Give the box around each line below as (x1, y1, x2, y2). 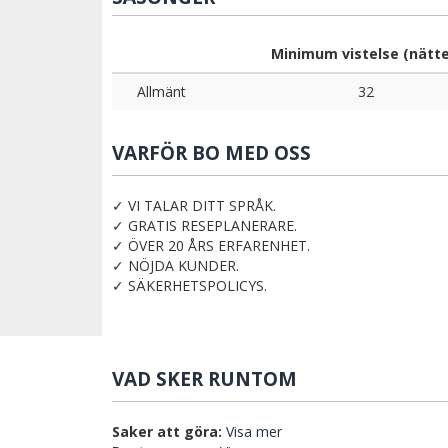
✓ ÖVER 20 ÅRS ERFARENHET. (112, 236, 310, 256)
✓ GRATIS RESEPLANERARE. (112, 216, 297, 236)
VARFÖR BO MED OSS (112, 140, 311, 167)
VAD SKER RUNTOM (112, 366, 297, 393)
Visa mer (226, 422, 282, 442)
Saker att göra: (112, 422, 222, 442)
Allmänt (136, 82, 186, 102)
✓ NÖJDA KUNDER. (112, 256, 239, 276)
